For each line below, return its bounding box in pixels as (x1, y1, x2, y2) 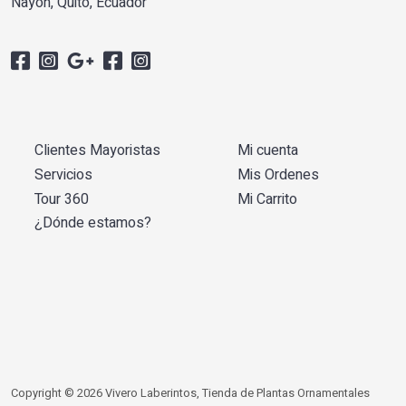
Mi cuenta (237, 139, 298, 161)
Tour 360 (34, 188, 89, 210)
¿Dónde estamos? (34, 212, 151, 235)
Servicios (34, 163, 92, 186)
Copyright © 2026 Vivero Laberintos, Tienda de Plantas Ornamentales (11, 385, 370, 402)
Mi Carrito (237, 188, 297, 210)
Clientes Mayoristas (34, 139, 160, 161)
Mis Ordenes (237, 163, 319, 186)
